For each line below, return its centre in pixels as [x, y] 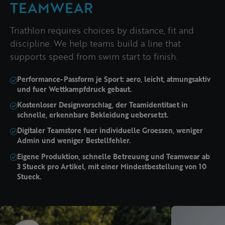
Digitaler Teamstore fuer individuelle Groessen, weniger [110, 131]
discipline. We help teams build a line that [95, 43]
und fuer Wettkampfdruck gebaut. [74, 89]
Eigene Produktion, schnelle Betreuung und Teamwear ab [114, 156]
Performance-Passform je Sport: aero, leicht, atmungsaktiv [114, 79]
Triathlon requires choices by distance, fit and [102, 30]
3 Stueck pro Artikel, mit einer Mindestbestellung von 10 [112, 166]
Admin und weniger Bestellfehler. [74, 141]
